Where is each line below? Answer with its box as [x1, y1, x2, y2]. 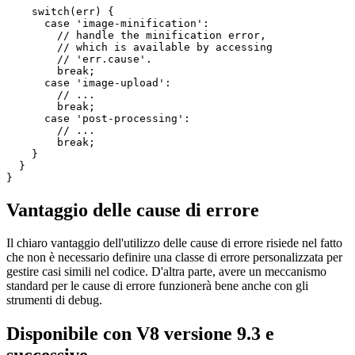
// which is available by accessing [6, 104, 273, 116]
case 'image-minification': [6, 80, 209, 93]
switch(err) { [6, 68, 114, 81]
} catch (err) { [6, 32, 114, 45]
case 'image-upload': [6, 139, 171, 152]
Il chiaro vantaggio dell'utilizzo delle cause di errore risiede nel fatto [6, 300, 342, 314]
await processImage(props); [6, 21, 197, 33]
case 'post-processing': [6, 175, 190, 188]
